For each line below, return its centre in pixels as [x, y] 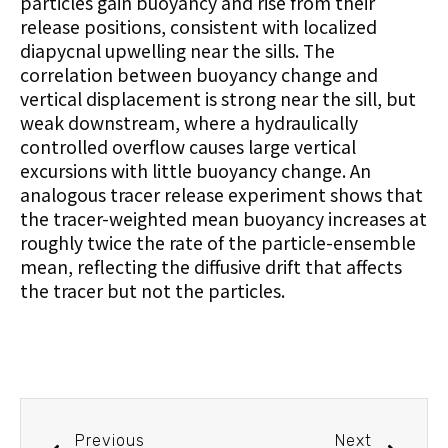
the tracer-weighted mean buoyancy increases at [223, 219]
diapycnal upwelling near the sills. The [177, 51]
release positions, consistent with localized [198, 27]
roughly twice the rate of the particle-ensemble [218, 243]
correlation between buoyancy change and [199, 75]
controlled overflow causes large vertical [188, 147]
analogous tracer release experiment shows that [221, 195]
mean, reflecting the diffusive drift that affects [211, 267]
